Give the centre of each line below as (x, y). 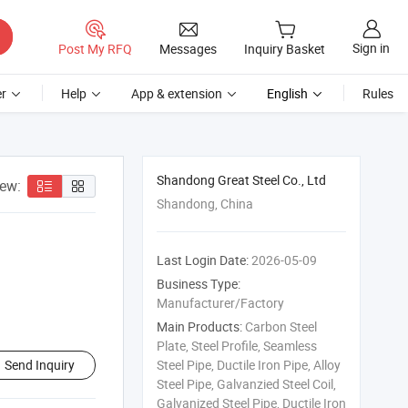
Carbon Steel (280, 326)
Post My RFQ (95, 48)
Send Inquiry (40, 365)
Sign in (371, 48)
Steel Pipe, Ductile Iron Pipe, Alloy (249, 365)
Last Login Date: (203, 260)
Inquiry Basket (285, 49)
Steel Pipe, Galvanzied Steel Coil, (246, 384)
